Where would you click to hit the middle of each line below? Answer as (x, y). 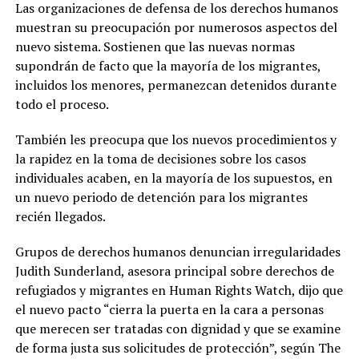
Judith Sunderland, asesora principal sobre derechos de (174, 270)
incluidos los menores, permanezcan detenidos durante (175, 85)
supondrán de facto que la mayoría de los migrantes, (167, 65)
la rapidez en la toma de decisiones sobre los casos (160, 158)
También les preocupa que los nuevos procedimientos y (175, 139)
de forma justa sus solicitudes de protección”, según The (177, 347)
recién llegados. (60, 216)
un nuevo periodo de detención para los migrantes (161, 197)
